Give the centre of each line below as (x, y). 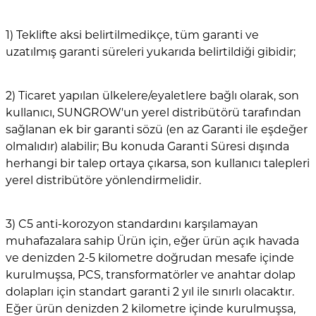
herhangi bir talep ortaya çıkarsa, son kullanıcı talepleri (158, 164)
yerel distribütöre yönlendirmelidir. (103, 181)
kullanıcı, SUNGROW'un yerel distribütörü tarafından (153, 113)
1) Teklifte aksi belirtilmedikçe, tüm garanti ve (132, 35)
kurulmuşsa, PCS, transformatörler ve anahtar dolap (151, 275)
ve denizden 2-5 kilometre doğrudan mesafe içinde (150, 258)
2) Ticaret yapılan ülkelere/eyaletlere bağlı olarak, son (152, 96)
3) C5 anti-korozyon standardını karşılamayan (132, 224)
